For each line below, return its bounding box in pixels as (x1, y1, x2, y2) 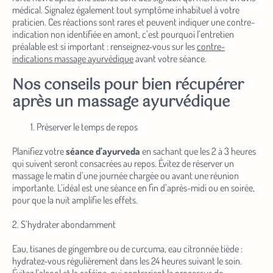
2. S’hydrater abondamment (12, 218, 116, 231)
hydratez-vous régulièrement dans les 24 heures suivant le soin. (12, 255, 242, 268)
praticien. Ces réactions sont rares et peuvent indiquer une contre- (12, 16, 255, 29)
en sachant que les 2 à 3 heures (140, 145, 256, 158)
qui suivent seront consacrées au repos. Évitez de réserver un (12, 157, 234, 170)
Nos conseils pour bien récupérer (12, 73, 244, 98)
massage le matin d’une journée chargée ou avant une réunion (12, 169, 239, 182)
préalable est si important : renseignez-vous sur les (12, 40, 197, 53)
